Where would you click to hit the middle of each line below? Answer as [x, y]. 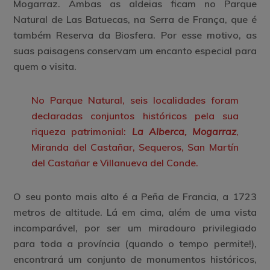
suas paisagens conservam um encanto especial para [135, 50]
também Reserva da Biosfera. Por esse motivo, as [135, 35]
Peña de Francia [179, 196]
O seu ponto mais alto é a [77, 196]
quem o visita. [45, 66]
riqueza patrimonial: [82, 131]
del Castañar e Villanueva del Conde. [115, 162]
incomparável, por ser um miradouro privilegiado [135, 228]
